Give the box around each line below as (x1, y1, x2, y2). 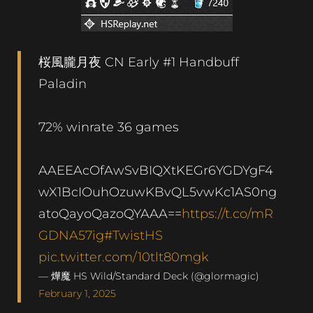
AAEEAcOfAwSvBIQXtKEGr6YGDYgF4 (38, 162, 273, 177)
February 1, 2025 (38, 286, 116, 300)
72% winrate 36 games (38, 119, 179, 134)
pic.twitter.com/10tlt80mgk (38, 249, 209, 264)
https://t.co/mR (182, 205, 273, 221)
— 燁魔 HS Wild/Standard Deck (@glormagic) (38, 269, 259, 282)
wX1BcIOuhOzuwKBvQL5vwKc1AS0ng (38, 184, 277, 199)
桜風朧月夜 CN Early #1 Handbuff (38, 54, 239, 69)
